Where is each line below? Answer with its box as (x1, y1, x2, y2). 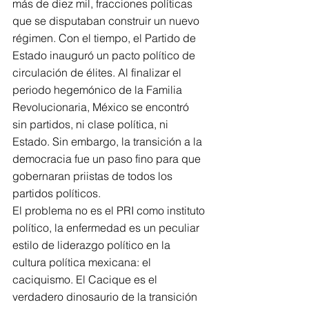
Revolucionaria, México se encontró (12, 100, 192, 114)
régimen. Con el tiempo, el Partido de (12, 31, 199, 45)
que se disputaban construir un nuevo (12, 14, 202, 28)
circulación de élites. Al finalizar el (12, 66, 184, 79)
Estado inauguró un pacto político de (12, 48, 198, 62)
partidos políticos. (12, 186, 101, 200)
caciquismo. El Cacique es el (12, 272, 160, 286)
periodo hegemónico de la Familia (12, 83, 185, 97)
